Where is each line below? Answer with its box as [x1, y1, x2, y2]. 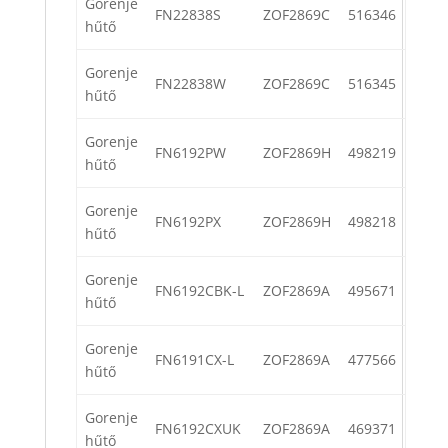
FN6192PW [155, 143, 226, 163]
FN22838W [155, 74, 226, 94]
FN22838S [155, 5, 221, 25]
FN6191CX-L [155, 350, 234, 370]
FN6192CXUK [155, 419, 241, 439]
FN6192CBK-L [155, 281, 244, 301]
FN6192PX [155, 212, 221, 232]
